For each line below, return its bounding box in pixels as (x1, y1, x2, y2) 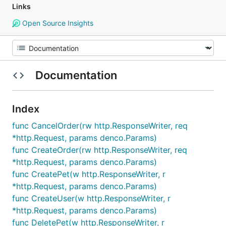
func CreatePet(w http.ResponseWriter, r (12, 169, 165, 179)
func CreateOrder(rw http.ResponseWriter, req (12, 145, 187, 155)
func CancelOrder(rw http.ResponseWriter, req (12, 121, 188, 131)
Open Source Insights (20, 19, 93, 27)
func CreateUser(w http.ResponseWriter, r (12, 193, 171, 203)
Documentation (32, 69, 120, 82)
